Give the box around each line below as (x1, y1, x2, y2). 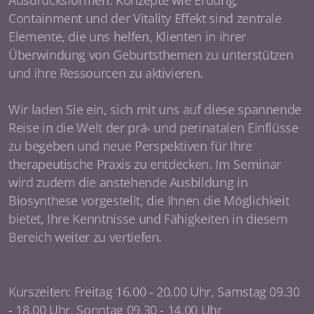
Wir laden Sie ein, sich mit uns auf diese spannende (8, 101, 302, 118)
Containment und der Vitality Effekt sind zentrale (8, 10, 282, 27)
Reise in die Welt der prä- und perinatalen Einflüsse (8, 119, 299, 136)
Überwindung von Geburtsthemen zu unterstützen (8, 46, 294, 63)
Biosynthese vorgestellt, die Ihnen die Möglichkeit (8, 192, 289, 209)
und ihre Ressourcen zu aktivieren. (8, 64, 204, 81)
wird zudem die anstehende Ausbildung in (8, 174, 248, 191)
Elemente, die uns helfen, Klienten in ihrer (8, 28, 246, 45)
